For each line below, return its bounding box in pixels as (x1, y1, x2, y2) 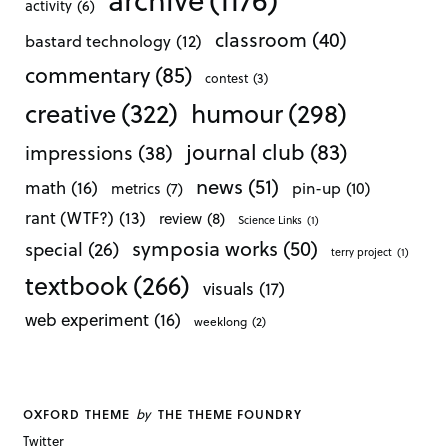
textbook (25, 266, 129, 304)
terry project (330, 243, 392, 260)
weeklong (194, 312, 248, 331)
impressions (25, 138, 134, 167)
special (25, 234, 84, 262)
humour (191, 93, 284, 131)
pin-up (291, 176, 341, 200)
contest (205, 67, 249, 87)
